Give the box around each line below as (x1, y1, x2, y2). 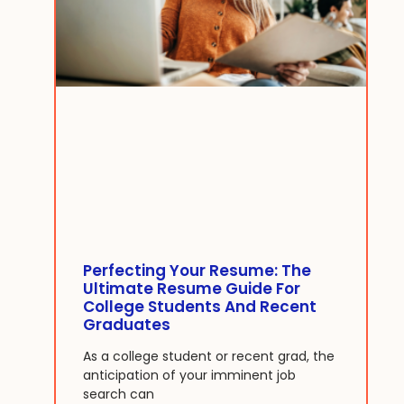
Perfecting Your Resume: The (83, 259, 311, 281)
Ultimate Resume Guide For (83, 277, 300, 299)
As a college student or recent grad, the (83, 346, 335, 365)
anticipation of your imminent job (83, 365, 296, 384)
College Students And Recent (83, 295, 317, 317)
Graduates (83, 313, 170, 335)
